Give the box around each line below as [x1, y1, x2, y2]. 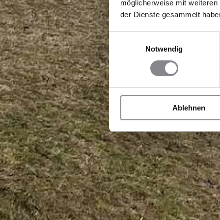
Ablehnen [172, 103, 205, 112]
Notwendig [145, 44, 183, 53]
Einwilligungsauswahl [109, 33, 177, 42]
